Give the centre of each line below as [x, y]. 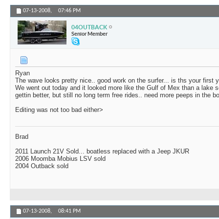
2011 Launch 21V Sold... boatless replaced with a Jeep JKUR [102, 152]
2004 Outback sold [42, 166]
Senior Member [89, 33]
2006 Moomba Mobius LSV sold [60, 159]
